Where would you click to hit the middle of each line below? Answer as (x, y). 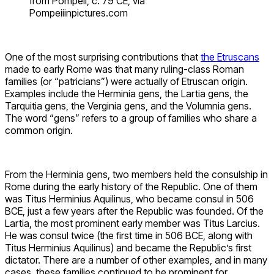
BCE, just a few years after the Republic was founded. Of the (134, 211)
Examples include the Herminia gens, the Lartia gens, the (127, 93)
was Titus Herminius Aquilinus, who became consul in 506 (129, 198)
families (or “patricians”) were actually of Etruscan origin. (126, 81)
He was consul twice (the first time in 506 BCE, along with (129, 235)
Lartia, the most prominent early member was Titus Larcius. (132, 223)
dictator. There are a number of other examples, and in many (136, 260)
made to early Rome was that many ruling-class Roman (124, 69)
